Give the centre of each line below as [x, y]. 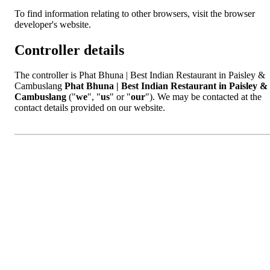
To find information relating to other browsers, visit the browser [135, 13]
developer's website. [53, 24]
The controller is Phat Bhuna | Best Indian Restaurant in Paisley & [140, 75]
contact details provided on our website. [90, 108]
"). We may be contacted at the [203, 97]
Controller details [69, 50]
